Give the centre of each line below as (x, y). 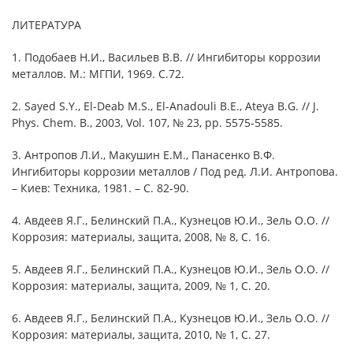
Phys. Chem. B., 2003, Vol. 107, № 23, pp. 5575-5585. (147, 123)
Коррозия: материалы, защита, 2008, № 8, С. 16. (141, 237)
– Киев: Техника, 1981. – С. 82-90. (100, 188)
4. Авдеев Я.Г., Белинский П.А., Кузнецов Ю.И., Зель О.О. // (171, 220)
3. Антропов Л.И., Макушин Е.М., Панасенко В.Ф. (143, 155)
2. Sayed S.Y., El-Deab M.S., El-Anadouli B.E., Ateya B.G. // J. (165, 106)
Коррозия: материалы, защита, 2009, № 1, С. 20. (141, 286)
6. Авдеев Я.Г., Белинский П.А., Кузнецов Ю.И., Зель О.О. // (171, 318)
